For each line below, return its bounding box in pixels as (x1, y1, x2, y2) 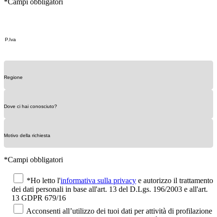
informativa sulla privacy (61, 176, 136, 185)
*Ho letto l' (27, 176, 61, 185)
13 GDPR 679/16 (12, 193, 66, 202)
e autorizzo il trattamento (136, 176, 213, 185)
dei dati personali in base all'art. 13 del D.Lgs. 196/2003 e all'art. (12, 185, 208, 193)
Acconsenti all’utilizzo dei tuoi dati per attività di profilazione (26, 206, 212, 215)
